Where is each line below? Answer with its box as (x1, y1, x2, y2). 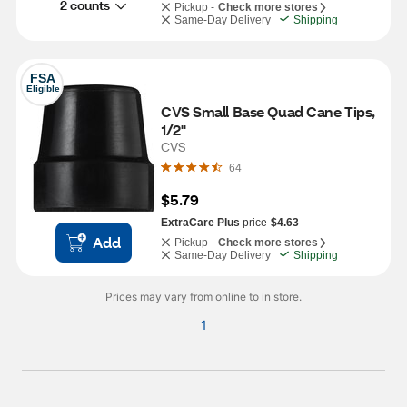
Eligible (26, 84, 60, 94)
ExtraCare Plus (161, 216, 240, 229)
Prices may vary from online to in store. (105, 290, 302, 303)
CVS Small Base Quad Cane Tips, (161, 102, 375, 121)
